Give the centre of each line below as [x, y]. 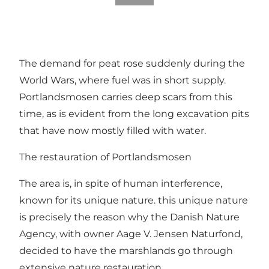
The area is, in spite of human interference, [121, 183]
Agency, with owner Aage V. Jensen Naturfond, [131, 234]
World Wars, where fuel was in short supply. [122, 80]
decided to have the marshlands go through [126, 250]
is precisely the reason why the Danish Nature [129, 217]
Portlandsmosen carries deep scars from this [126, 97]
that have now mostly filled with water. [113, 130]
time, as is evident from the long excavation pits [134, 113]
